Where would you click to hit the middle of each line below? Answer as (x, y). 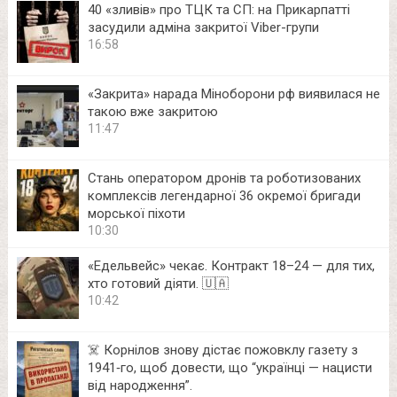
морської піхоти (136, 213)
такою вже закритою (152, 111)
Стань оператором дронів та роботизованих (224, 178)
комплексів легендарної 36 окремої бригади (224, 195)
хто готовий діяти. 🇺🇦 (158, 283)
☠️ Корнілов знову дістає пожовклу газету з (222, 350)
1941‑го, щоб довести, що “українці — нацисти (230, 367)
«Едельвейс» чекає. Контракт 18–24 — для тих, (231, 265)
